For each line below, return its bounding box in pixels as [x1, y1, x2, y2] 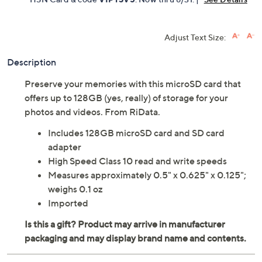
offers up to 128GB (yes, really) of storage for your [25, 92, 228, 104]
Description [7, 56, 56, 68]
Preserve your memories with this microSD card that [25, 78, 241, 90]
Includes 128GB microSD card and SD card [48, 127, 225, 139]
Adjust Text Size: [164, 32, 226, 43]
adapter [48, 141, 81, 153]
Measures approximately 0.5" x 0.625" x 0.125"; [48, 169, 246, 181]
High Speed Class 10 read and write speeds [48, 155, 227, 167]
